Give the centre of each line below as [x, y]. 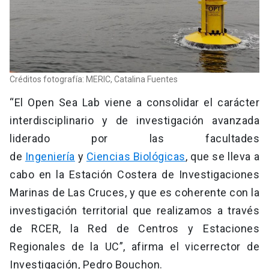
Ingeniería [50, 157]
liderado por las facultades [134, 139]
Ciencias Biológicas [136, 157]
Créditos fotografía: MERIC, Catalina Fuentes [94, 80]
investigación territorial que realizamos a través [134, 211]
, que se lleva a [222, 157]
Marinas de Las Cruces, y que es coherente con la [134, 193]
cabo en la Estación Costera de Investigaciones [134, 175]
